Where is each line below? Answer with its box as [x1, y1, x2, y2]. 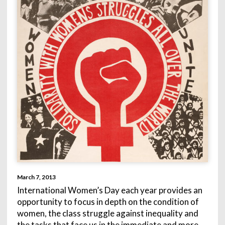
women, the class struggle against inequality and [17, 207, 198, 218]
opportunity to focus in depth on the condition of [17, 196, 199, 207]
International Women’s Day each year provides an [17, 184, 202, 195]
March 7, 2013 [17, 173, 56, 181]
